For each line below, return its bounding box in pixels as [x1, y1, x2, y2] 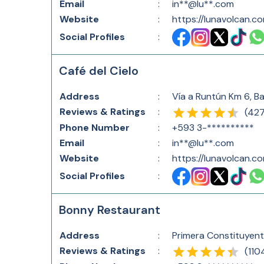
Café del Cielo [59, 63, 138, 78]
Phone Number [60, 121, 130, 134]
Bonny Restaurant [59, 202, 160, 217]
